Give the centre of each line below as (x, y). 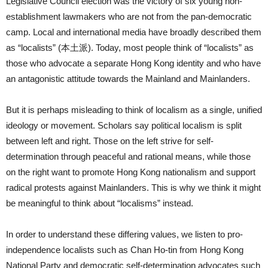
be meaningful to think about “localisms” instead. (100, 203)
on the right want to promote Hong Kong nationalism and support (131, 172)
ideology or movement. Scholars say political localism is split (124, 126)
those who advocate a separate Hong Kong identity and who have (133, 63)
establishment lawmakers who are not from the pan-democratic (129, 17)
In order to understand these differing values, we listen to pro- (124, 234)
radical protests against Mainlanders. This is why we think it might (133, 188)
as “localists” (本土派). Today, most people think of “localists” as (130, 48)
